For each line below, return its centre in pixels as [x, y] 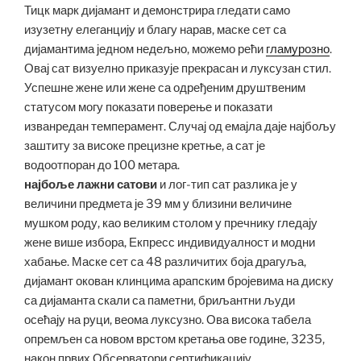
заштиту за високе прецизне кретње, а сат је [145, 145]
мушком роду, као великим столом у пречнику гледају [171, 223]
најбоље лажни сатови [91, 184]
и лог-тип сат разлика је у [227, 184]
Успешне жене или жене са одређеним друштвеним [165, 87]
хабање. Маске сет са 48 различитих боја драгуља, [165, 261]
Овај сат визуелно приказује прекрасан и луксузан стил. [178, 68]
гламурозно [298, 49]
